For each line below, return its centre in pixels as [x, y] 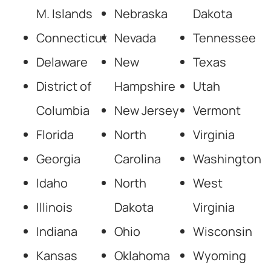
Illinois [54, 207]
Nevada [135, 38]
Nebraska [141, 14]
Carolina [138, 159]
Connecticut [72, 38]
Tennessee [224, 38]
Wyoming [219, 256]
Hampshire [145, 87]
